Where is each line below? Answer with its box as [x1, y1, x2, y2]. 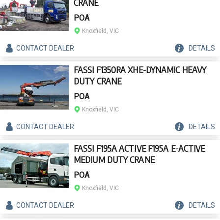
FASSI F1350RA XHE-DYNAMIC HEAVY [74, 64, 207, 75]
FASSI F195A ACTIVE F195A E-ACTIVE [74, 142, 205, 154]
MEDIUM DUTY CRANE [74, 154, 155, 165]
